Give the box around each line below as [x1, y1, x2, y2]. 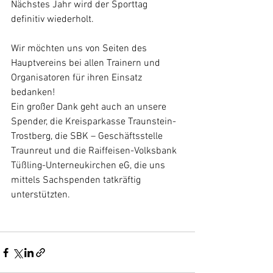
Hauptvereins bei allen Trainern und [11, 57, 163, 70]
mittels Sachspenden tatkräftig [11, 174, 143, 187]
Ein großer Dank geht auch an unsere [11, 101, 169, 114]
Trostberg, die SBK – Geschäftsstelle [11, 130, 165, 143]
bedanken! [11, 87, 55, 99]
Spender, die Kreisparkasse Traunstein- [11, 116, 176, 129]
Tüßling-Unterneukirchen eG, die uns [11, 160, 168, 172]
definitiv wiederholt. [11, 13, 94, 26]
